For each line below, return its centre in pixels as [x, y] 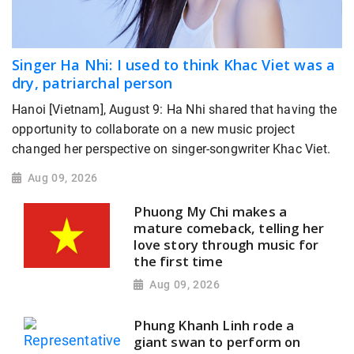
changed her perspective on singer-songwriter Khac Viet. [171, 149]
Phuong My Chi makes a [211, 212]
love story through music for [226, 245]
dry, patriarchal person [92, 83]
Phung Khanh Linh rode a [214, 325]
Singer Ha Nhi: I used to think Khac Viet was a [174, 65]
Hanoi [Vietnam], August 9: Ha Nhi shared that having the [175, 110]
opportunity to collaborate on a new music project [153, 130]
